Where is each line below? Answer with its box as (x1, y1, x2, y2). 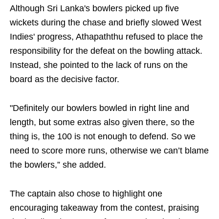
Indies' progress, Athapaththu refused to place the (10, 32, 203, 42)
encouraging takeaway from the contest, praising (10, 203, 199, 213)
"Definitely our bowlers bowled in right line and (10, 103, 189, 113)
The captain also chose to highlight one (10, 189, 162, 198)
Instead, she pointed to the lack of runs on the (10, 60, 188, 70)
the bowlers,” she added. (10, 160, 106, 170)
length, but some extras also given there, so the (10, 117, 195, 127)
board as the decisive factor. (10, 74, 119, 84)
